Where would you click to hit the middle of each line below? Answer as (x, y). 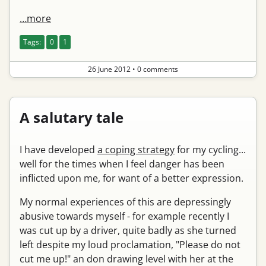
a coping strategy (136, 150)
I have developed (58, 150)
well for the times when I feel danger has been (122, 164)
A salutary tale (72, 117)
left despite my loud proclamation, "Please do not (130, 245)
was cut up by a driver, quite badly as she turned (128, 230)
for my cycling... (210, 150)
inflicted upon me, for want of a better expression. (132, 178)
